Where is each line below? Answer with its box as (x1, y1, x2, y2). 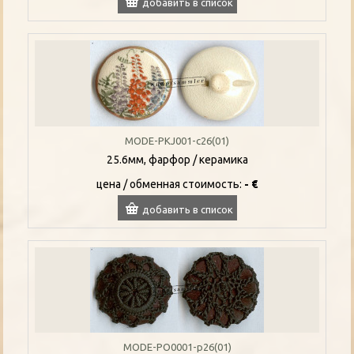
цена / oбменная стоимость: (96, 177, 244, 190)
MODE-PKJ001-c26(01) (125, 134, 229, 146)
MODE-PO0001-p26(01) (122, 341, 232, 352)
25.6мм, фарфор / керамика (106, 153, 248, 166)
